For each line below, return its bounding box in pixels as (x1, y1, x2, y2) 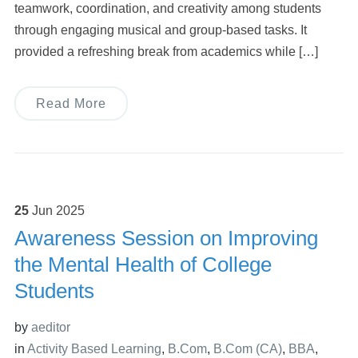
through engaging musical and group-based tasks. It (14, 23, 307, 38)
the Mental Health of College (14, 253, 272, 277)
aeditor (30, 320, 70, 335)
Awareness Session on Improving (14, 226, 318, 251)
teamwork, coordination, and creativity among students (14, 2, 321, 16)
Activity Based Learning (26, 342, 161, 356)
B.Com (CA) (213, 342, 282, 356)
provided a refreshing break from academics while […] (14, 45, 318, 59)
